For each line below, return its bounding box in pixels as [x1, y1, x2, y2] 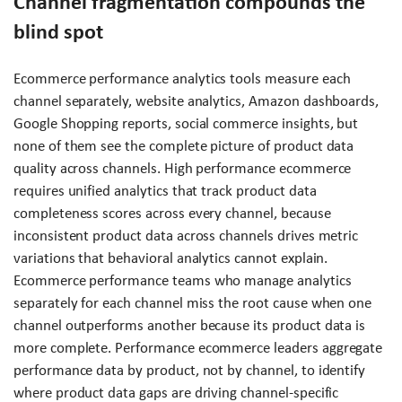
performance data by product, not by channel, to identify [13, 361, 366, 379]
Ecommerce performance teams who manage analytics [13, 271, 352, 289]
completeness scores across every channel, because [13, 204, 331, 222]
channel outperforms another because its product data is [13, 316, 366, 334]
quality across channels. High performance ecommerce [13, 159, 352, 177]
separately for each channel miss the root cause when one [13, 293, 372, 311]
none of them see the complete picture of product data [13, 136, 354, 154]
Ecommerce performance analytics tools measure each [13, 69, 351, 87]
